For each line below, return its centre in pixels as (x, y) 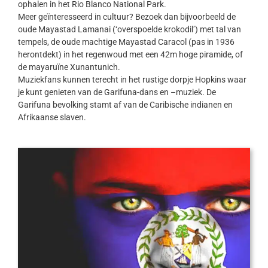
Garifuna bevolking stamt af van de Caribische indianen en (125, 104)
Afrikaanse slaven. (52, 117)
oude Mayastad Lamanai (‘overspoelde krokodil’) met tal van (129, 29)
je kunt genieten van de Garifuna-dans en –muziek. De (117, 92)
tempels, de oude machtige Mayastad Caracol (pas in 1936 (126, 42)
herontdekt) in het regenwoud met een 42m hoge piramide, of (130, 54)
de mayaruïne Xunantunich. (69, 67)
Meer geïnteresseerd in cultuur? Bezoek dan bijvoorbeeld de (127, 16)
